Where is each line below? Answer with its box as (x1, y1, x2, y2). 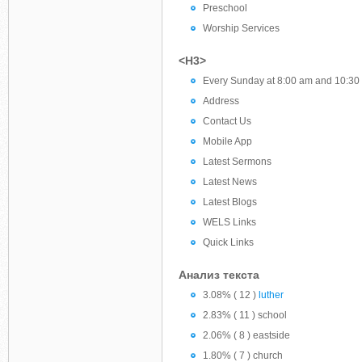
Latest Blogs (203, 196, 257, 208)
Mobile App (203, 136, 252, 147)
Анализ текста (179, 268, 259, 281)
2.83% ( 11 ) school (203, 309, 287, 321)
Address (203, 95, 239, 107)
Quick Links (203, 237, 254, 248)
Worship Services (203, 23, 280, 34)
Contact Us (203, 116, 251, 127)
